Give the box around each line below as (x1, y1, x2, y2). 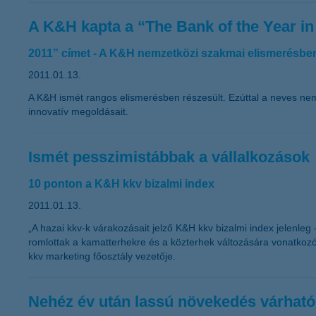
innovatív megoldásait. (28, 106, 128, 117)
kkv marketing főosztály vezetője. (28, 250, 176, 262)
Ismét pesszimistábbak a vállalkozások (28, 148, 310, 166)
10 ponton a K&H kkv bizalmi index (28, 178, 214, 190)
